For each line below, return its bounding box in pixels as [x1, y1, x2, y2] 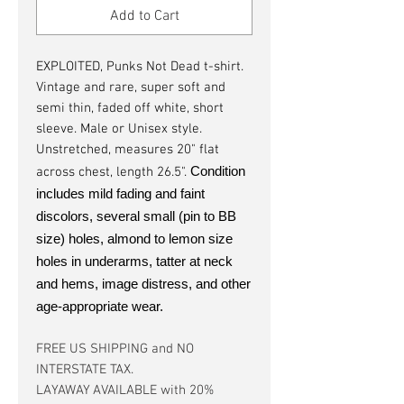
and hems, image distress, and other [36, 275, 251, 291]
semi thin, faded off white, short [36, 99, 224, 116]
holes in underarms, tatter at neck [36, 252, 233, 269]
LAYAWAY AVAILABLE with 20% [36, 381, 215, 399]
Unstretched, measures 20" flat [36, 141, 219, 158]
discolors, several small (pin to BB [36, 207, 236, 224]
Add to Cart [109, 6, 179, 25]
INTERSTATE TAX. [36, 361, 133, 378]
